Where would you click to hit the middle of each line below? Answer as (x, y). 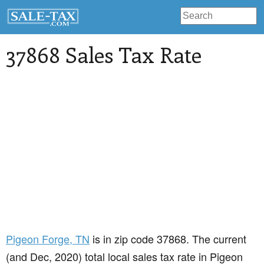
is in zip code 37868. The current (168, 239)
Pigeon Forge (38, 239)
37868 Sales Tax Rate (104, 55)
